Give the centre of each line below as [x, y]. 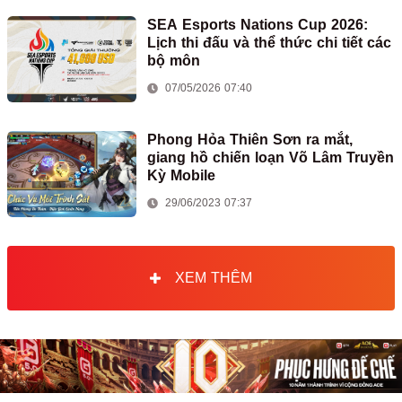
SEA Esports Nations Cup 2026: [258, 25]
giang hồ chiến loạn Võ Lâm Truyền [271, 158]
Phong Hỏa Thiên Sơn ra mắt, [250, 140]
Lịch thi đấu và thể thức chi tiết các [269, 43]
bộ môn [174, 61]
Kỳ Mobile [181, 176]
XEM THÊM [214, 278]
